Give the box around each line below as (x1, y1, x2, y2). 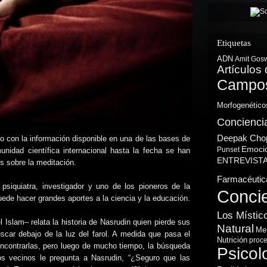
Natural (217, 222, 254, 235)
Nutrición (217, 235, 247, 244)
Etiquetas (217, 38, 251, 48)
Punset (217, 145, 240, 154)
